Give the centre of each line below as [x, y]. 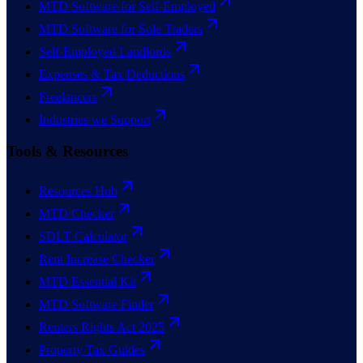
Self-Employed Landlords [105, 52]
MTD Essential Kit [88, 281]
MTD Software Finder [96, 304]
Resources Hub [78, 190]
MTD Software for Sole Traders [121, 29]
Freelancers [68, 97]
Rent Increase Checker [97, 258]
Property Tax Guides [92, 349]
